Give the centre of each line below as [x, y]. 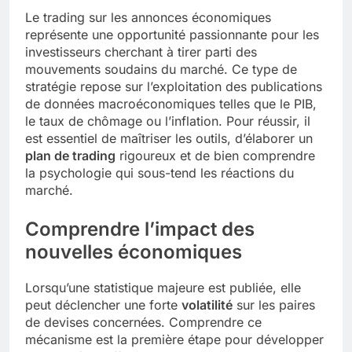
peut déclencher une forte [103, 305]
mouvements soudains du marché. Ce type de [161, 70]
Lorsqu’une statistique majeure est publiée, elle [163, 288]
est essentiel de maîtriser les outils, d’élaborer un [169, 139]
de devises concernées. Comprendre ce [143, 323]
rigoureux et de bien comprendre [215, 156]
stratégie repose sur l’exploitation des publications [174, 87]
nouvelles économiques [134, 252]
